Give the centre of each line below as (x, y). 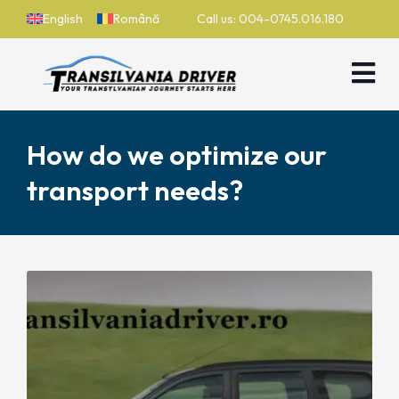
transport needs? (135, 190)
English (63, 19)
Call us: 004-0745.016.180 (270, 19)
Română (136, 19)
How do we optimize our (177, 155)
